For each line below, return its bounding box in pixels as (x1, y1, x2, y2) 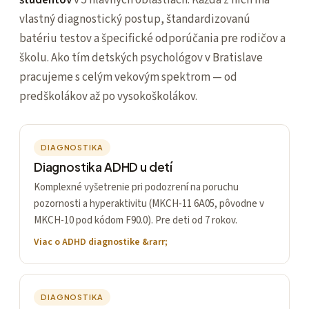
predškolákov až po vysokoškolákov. (19, 88, 197, 106)
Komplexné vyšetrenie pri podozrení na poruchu (34, 179, 239, 195)
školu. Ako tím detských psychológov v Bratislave (19, 50, 263, 67)
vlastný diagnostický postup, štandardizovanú (19, 11, 250, 28)
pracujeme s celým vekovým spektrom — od (19, 69, 237, 86)
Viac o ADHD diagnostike (34, 235, 140, 250)
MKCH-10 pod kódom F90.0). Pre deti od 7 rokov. (34, 212, 237, 228)
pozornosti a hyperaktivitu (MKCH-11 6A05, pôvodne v (34, 196, 264, 211)
